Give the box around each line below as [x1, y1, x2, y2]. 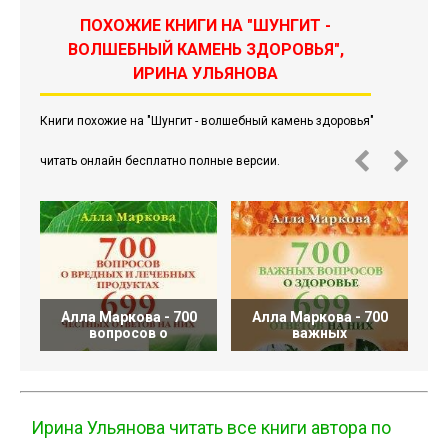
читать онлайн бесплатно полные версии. [40, 153, 280, 168]
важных [292, 324, 347, 341]
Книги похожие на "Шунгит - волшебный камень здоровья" [40, 113, 374, 128]
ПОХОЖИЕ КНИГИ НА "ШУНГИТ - [80, 15, 332, 35]
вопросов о [89, 324, 168, 341]
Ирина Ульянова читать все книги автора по [31, 416, 391, 438]
